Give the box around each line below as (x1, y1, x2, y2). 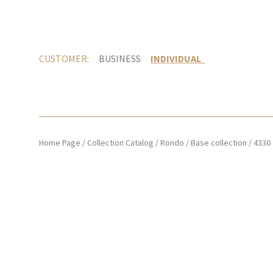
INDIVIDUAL (151, 52, 205, 65)
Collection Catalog (87, 137, 154, 148)
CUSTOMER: (39, 52, 89, 65)
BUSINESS (99, 52, 141, 65)
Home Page (39, 137, 80, 148)
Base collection (191, 137, 247, 148)
